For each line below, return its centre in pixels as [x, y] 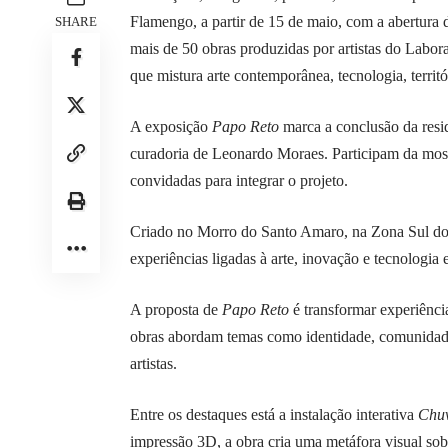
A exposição [171, 127]
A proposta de [176, 310]
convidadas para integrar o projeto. [239, 181]
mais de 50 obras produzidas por [234, 49]
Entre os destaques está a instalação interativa [274, 415]
